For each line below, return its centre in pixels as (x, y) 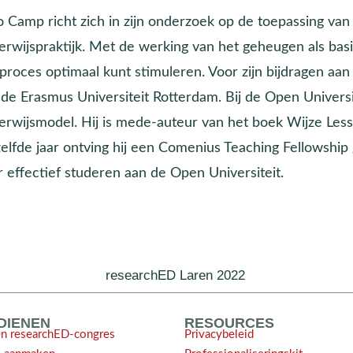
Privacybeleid (219, 334)
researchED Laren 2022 (175, 275)
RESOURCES (229, 323)
